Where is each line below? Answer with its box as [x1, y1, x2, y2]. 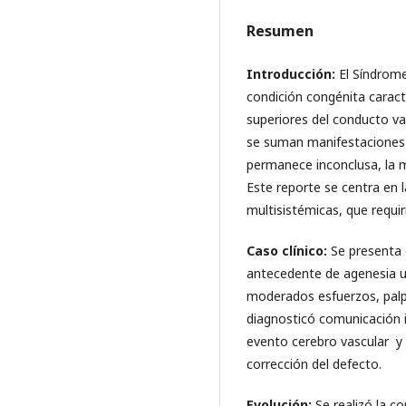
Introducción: [246, 65, 339, 83]
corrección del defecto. [246, 355, 382, 373]
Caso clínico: [246, 242, 331, 260]
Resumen [246, 21, 314, 42]
